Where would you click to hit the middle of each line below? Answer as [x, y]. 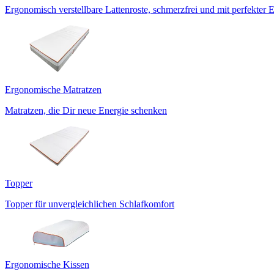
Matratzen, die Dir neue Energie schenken [86, 110]
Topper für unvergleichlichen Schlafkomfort [90, 204]
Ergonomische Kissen [47, 264]
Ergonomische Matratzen [53, 89]
